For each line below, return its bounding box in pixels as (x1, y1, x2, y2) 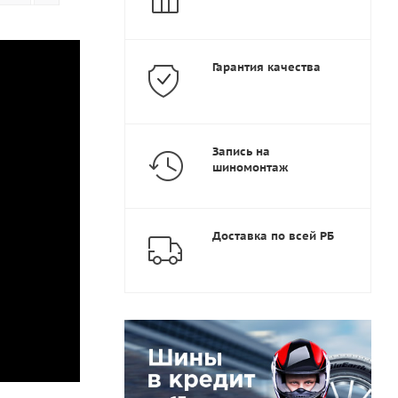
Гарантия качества (211, 60, 321, 75)
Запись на (211, 144, 270, 159)
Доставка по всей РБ (211, 228, 334, 243)
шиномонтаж (211, 160, 289, 175)
